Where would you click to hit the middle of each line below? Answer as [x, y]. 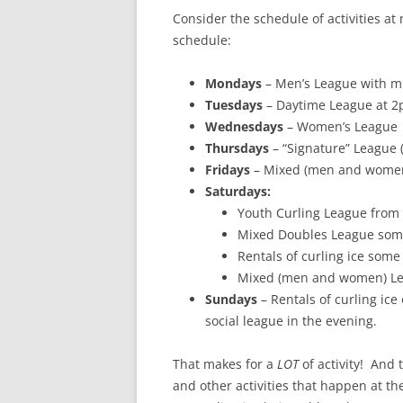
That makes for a [225, 364]
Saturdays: [238, 191]
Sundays [231, 299]
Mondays [233, 83]
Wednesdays [244, 126]
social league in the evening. [291, 321]
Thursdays [237, 148]
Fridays [228, 170]
